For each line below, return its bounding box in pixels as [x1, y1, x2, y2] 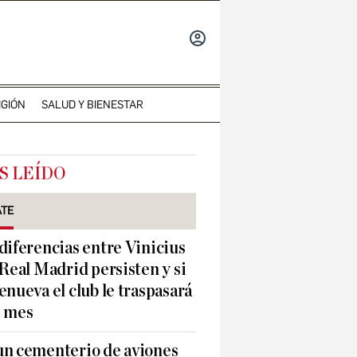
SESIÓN [179, 62, 221, 75]
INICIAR [179, 51, 221, 64]
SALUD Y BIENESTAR [41, 97, 143, 112]
